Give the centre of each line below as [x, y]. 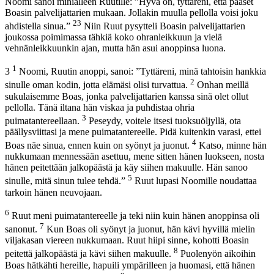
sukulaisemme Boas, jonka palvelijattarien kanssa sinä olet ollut [127, 96]
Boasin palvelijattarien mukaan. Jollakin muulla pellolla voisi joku [131, 12]
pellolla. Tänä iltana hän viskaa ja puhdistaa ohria [100, 107]
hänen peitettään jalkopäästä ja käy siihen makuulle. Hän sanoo [126, 168]
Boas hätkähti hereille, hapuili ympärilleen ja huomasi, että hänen [130, 265]
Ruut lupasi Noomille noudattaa [194, 181]
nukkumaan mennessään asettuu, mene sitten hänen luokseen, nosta [135, 157]
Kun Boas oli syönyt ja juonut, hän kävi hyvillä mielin [150, 229]
